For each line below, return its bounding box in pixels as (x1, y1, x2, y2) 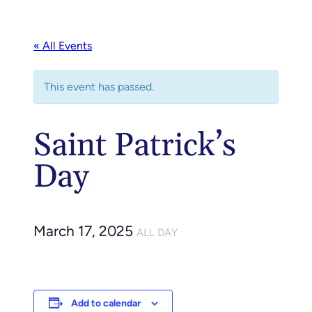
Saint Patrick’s (33, 125, 236, 166)
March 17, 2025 (33, 221, 136, 240)
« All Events (33, 38, 92, 52)
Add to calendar (70, 297, 141, 309)
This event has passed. (44, 79, 154, 93)
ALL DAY (136, 226, 178, 239)
